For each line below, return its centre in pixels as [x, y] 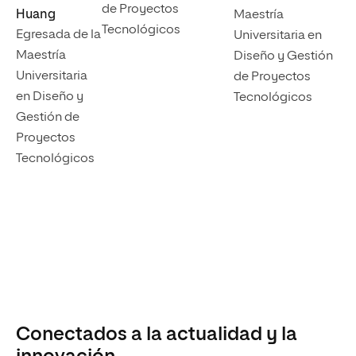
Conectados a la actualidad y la [157, 335]
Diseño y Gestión [283, 57]
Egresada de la [58, 35]
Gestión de [48, 118]
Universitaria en [278, 36]
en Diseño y [50, 97]
